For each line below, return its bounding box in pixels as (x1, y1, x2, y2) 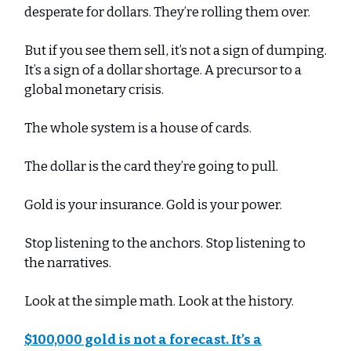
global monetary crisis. (24, 81, 164, 98)
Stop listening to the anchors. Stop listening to (24, 234, 306, 251)
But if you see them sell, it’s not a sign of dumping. (24, 42, 327, 59)
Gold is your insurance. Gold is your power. (24, 196, 282, 213)
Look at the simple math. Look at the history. (24, 292, 294, 309)
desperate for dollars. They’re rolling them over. (24, 3, 310, 20)
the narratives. (24, 254, 111, 271)
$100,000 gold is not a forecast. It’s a (24, 331, 262, 348)
